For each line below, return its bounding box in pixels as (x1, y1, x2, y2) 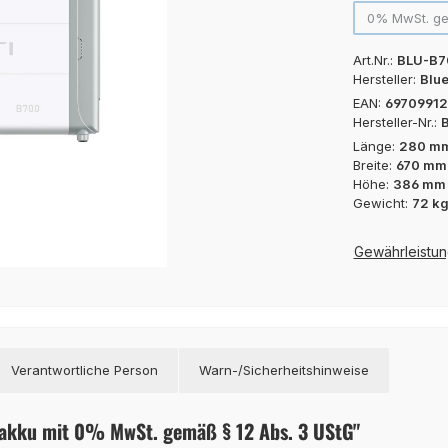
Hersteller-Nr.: (352, 113, 441, 130)
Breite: (352, 156, 396, 173)
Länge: (352, 137, 399, 154)
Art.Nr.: (352, 51, 397, 68)
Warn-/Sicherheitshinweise (199, 361, 369, 378)
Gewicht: (352, 194, 412, 211)
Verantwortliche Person (11, 361, 158, 378)
